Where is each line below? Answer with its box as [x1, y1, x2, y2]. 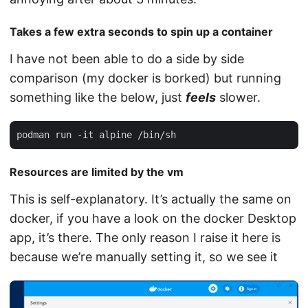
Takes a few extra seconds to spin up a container [10, 24, 273, 38]
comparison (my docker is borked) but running [10, 70, 281, 85]
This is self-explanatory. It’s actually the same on [10, 191, 291, 206]
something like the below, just [10, 89, 186, 104]
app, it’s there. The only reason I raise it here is [10, 230, 280, 245]
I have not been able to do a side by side [10, 51, 244, 66]
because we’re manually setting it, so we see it [10, 249, 278, 264]
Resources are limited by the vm [10, 164, 184, 179]
